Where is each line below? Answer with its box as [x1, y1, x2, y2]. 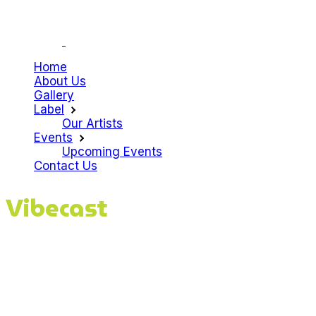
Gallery [34, 88, 74, 102]
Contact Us [34, 159, 97, 173]
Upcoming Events [62, 145, 162, 159]
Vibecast [6, 188, 108, 227]
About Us [34, 74, 86, 88]
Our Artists [62, 116, 123, 130]
